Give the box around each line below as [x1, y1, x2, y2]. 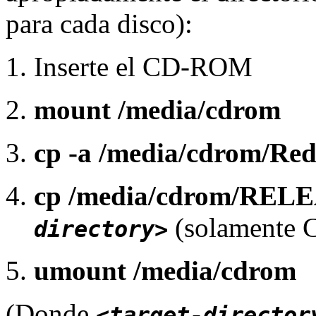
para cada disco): [6, 8, 193, 39]
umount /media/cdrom [34, 255, 296, 286]
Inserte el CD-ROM [34, 51, 253, 83]
